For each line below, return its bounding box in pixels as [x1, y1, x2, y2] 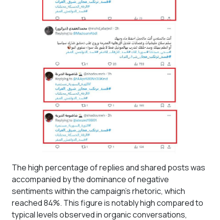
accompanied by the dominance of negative [12, 174, 169, 185]
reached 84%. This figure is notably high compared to [12, 197, 203, 208]
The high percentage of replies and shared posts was [12, 162, 205, 173]
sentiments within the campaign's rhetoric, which [12, 186, 185, 196]
